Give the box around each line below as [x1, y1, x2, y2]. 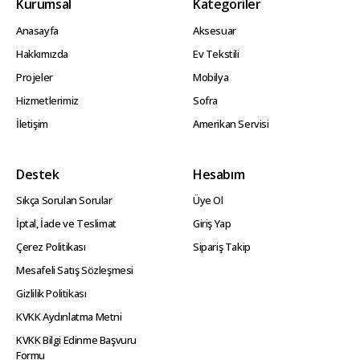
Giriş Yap [193, 216, 231, 231]
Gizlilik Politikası [16, 286, 87, 301]
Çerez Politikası [16, 239, 86, 255]
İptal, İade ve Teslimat [16, 216, 117, 231]
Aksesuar [193, 22, 236, 38]
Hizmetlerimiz [16, 92, 79, 108]
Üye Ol [193, 193, 223, 208]
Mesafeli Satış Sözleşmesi [16, 263, 133, 278]
